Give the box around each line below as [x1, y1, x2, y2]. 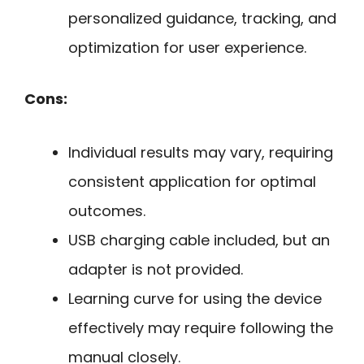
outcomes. [68, 201, 145, 222]
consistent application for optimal [68, 171, 316, 193]
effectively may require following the [68, 318, 333, 339]
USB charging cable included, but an [68, 230, 330, 251]
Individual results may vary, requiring [68, 142, 333, 163]
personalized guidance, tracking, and [68, 7, 336, 28]
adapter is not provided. [68, 259, 243, 280]
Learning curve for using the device [68, 288, 322, 310]
